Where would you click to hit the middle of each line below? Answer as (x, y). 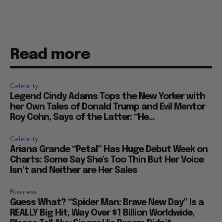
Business (23, 192)
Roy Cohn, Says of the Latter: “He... (82, 117)
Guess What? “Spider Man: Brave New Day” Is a (107, 202)
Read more (50, 55)
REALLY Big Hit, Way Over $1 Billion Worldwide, (102, 213)
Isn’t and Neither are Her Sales (74, 170)
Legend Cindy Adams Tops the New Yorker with (108, 96)
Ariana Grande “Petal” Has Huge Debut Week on (109, 149)
